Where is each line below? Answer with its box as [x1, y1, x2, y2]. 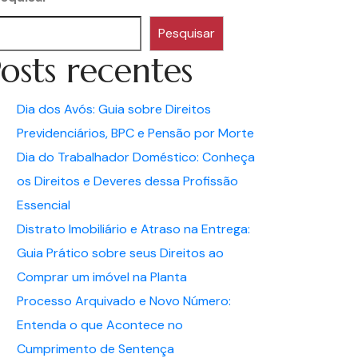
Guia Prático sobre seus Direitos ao [17, 245, 224, 261]
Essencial [17, 197, 70, 213]
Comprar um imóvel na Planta [17, 268, 187, 285]
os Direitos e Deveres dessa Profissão [17, 173, 238, 189]
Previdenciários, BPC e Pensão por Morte [17, 125, 254, 141]
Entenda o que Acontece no [17, 316, 183, 333]
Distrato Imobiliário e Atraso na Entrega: [17, 221, 250, 237]
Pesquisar [158, 25, 215, 42]
